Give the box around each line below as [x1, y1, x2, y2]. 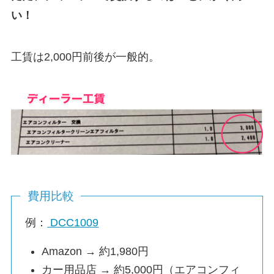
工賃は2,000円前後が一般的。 [10, 50, 160, 63]
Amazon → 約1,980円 [42, 245, 149, 257]
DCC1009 [47, 216, 99, 229]
